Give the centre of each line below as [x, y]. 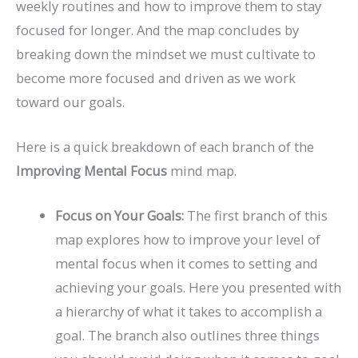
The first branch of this [258, 216]
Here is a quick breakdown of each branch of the [165, 147]
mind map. [202, 171]
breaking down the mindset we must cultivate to [166, 54]
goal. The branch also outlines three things [188, 336]
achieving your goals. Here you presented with [199, 288]
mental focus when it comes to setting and [187, 264]
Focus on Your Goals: [121, 216]
